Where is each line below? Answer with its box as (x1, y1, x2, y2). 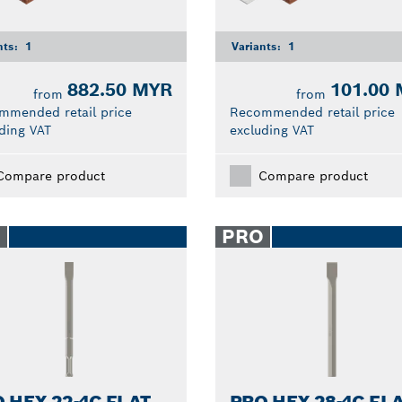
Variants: (231, 39, 284, 53)
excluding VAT (229, 121, 314, 138)
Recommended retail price (229, 103, 395, 120)
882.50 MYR (66, 77, 172, 101)
